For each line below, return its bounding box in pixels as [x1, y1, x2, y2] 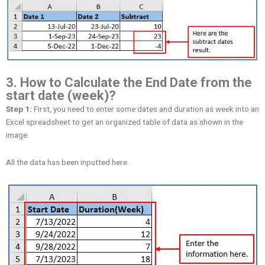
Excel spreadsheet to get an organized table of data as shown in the [6, 117, 243, 127]
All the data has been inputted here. [6, 157, 129, 167]
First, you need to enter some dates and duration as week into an [32, 104, 259, 114]
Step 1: [6, 104, 32, 114]
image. [6, 130, 29, 140]
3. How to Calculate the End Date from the [6, 75, 252, 91]
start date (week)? [6, 88, 116, 104]
